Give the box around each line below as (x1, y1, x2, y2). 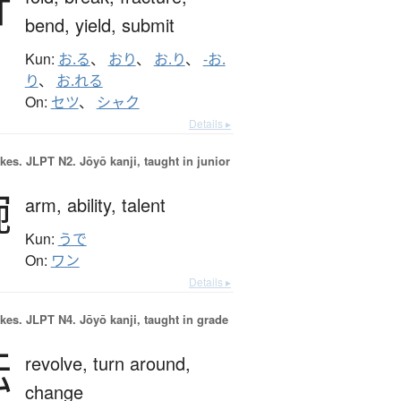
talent (121, 192, 166, 218)
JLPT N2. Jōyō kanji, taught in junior (21, 152, 230, 170)
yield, (74, 12, 122, 38)
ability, (66, 192, 122, 218)
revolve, (24, 350, 93, 377)
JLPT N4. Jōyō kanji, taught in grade (21, 311, 228, 328)
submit (121, 12, 175, 38)
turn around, (92, 350, 191, 377)
